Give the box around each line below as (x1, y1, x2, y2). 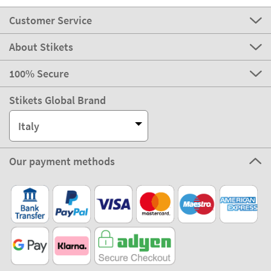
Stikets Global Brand (9, 93, 106, 108)
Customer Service (9, 13, 92, 28)
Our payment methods (9, 154, 115, 169)
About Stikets (9, 40, 73, 54)
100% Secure (9, 67, 69, 81)
